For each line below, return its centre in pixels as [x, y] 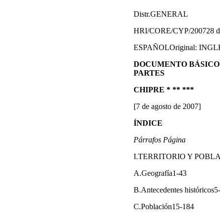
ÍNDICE [148, 123]
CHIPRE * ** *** [164, 90]
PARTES [149, 73]
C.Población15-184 [164, 206]
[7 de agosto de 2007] [167, 106]
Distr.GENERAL [161, 14]
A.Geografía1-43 [160, 173]
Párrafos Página [160, 140]
